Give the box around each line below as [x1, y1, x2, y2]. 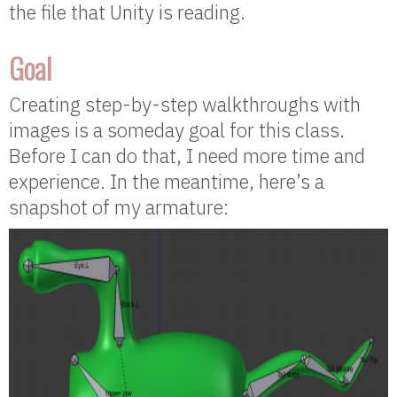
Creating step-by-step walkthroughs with [9, 91, 361, 118]
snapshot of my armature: [9, 194, 229, 221]
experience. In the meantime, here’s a [9, 168, 324, 195]
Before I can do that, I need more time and [9, 143, 365, 169]
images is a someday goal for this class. [9, 117, 345, 144]
